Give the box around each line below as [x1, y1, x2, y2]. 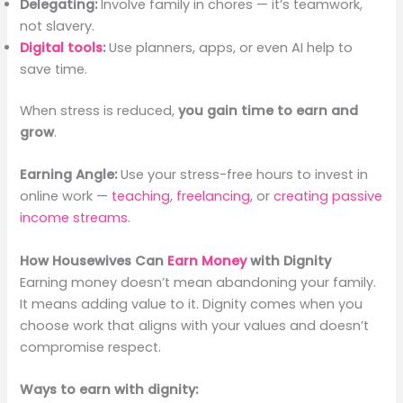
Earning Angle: [20, 166, 118, 184]
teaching [112, 187, 171, 206]
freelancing [176, 187, 251, 206]
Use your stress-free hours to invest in [117, 166, 369, 184]
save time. [20, 60, 88, 79]
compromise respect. [20, 337, 162, 356]
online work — [20, 187, 112, 206]
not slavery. [20, 17, 95, 36]
